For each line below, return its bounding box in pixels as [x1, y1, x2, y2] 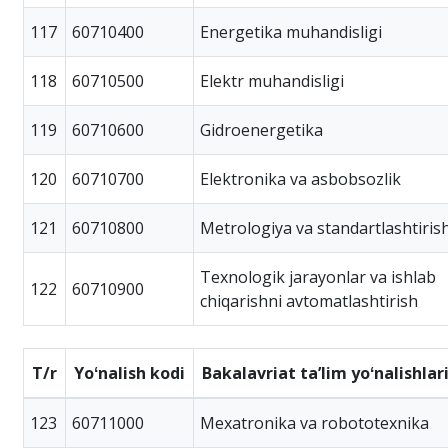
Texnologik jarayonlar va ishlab [200, 265, 436, 288]
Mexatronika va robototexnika [200, 411, 429, 434]
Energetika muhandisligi [200, 20, 382, 43]
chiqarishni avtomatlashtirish [200, 289, 418, 312]
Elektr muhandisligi [200, 69, 344, 92]
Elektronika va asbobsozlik [200, 167, 401, 190]
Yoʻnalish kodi [74, 361, 185, 384]
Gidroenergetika [200, 118, 323, 141]
